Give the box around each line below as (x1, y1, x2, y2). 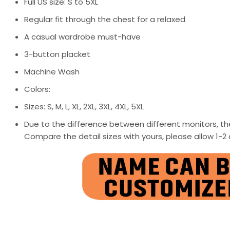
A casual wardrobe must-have (24, 31, 141, 42)
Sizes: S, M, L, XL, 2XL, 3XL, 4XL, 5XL (24, 101, 144, 112)
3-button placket (24, 48, 90, 60)
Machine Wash (24, 66, 80, 77)
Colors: (24, 83, 50, 94)
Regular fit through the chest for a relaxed (24, 13, 185, 25)
